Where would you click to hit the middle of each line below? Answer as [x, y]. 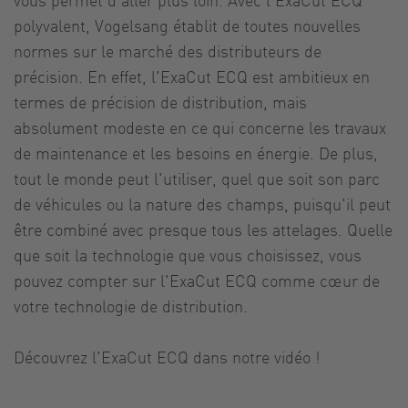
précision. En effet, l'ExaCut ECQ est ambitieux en [192, 76]
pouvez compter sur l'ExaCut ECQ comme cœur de [197, 280]
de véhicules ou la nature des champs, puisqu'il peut [202, 203]
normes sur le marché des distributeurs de [168, 50]
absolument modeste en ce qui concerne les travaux [200, 127]
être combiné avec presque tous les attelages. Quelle [203, 229]
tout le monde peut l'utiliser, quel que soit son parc [197, 178]
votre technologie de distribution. [131, 305]
